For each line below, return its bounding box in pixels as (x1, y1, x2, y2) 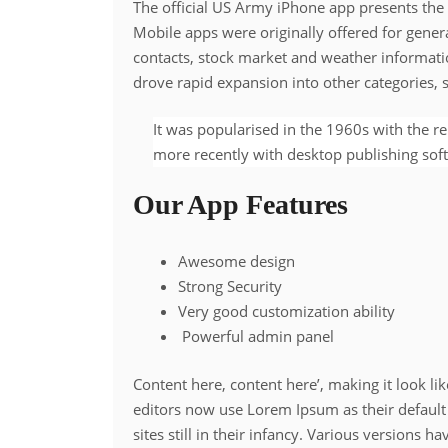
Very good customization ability (178, 301, 396, 321)
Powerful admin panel (178, 326, 335, 346)
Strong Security (178, 276, 283, 296)
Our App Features (133, 189, 349, 220)
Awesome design (178, 251, 296, 271)
